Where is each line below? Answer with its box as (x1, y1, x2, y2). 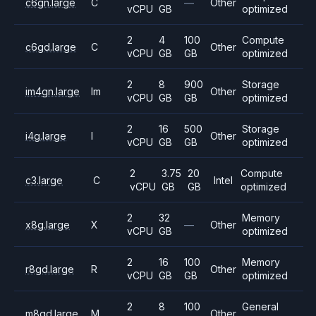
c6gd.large (25, 40, 76, 53)
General (241, 300, 279, 312)
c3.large (25, 174, 63, 186)
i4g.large (25, 129, 66, 142)
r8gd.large (25, 262, 74, 275)
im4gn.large (25, 85, 80, 97)
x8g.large (25, 218, 70, 231)
